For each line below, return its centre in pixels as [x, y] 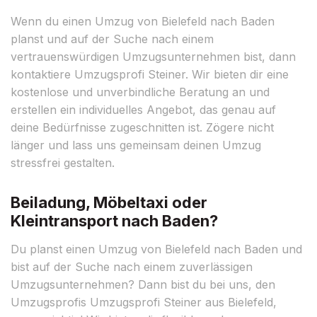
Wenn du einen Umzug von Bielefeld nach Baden [143, 21]
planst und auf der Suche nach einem [112, 39]
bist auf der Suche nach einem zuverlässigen [132, 266]
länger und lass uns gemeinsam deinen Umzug [136, 145]
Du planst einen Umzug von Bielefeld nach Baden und [156, 249]
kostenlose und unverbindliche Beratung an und [140, 92]
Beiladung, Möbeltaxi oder [109, 202]
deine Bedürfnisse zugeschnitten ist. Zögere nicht [142, 127]
